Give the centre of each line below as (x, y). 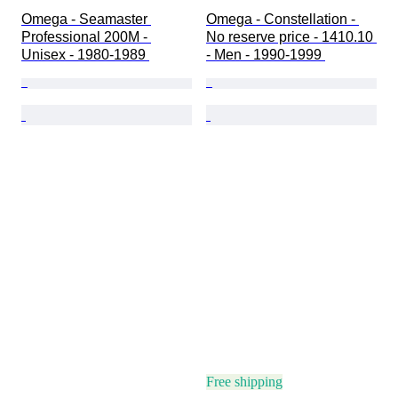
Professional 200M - (86, 37)
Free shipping (244, 382)
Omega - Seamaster (86, 20)
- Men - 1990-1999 (266, 55)
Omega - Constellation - (283, 20)
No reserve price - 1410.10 (291, 37)
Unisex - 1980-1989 (85, 55)
